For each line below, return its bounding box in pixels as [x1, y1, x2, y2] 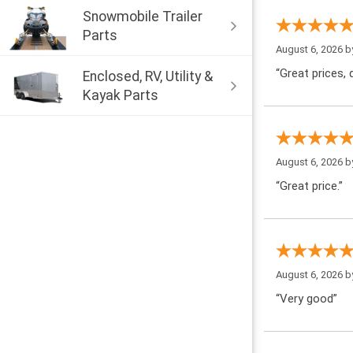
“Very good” [276, 292, 337, 306]
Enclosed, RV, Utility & [83, 68, 213, 84]
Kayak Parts [83, 87, 158, 103]
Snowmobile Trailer [83, 8, 203, 24]
